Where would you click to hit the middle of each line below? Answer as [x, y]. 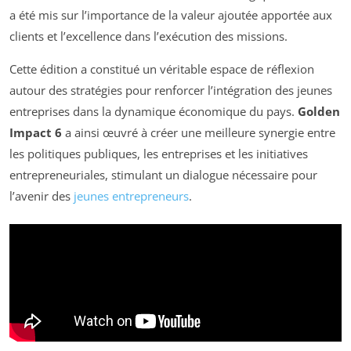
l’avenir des [42, 195]
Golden [319, 111]
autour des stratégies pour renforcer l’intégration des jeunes [171, 90]
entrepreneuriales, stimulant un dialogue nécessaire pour [163, 174]
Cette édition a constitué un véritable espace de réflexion [162, 69]
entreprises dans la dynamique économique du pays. [154, 111]
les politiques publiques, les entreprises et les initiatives [159, 153]
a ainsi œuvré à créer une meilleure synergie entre [199, 132]
